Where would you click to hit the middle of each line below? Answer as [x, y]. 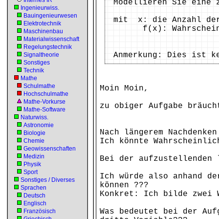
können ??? [124, 185]
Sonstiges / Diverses [48, 180]
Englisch [35, 203]
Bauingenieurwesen [50, 16]
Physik [32, 164]
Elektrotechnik [42, 23]
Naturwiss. [34, 117]
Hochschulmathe [46, 94]
